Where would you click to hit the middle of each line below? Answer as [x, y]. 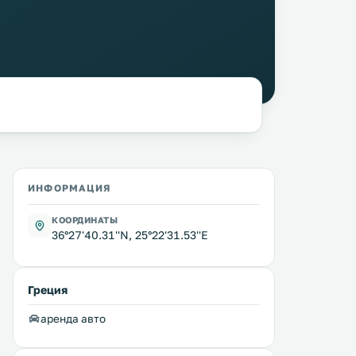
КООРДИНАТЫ [85, 220]
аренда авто [73, 319]
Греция [48, 290]
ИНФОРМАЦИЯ [69, 188]
